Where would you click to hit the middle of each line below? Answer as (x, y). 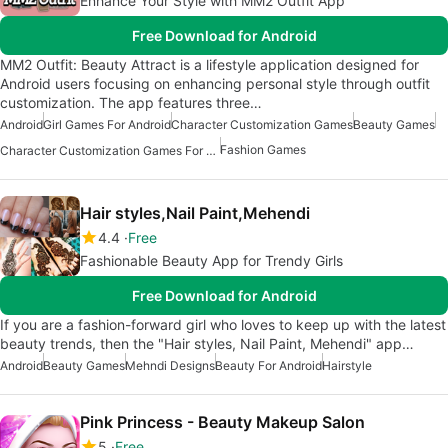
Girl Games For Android (107, 124)
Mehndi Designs (170, 366)
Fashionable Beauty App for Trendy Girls (211, 261)
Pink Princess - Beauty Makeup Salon (222, 422)
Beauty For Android (268, 366)
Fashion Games (263, 149)
